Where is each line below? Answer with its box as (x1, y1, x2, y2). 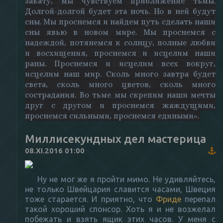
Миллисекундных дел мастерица (25, 132, 206, 145)
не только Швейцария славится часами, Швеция (25, 184, 216, 194)
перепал (181, 194, 216, 204)
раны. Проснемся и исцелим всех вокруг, (25, 58, 216, 68)
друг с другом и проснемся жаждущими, (25, 100, 216, 110)
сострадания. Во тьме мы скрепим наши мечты (25, 90, 216, 100)
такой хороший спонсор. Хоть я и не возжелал (25, 204, 216, 214)
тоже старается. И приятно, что (25, 194, 156, 204)
